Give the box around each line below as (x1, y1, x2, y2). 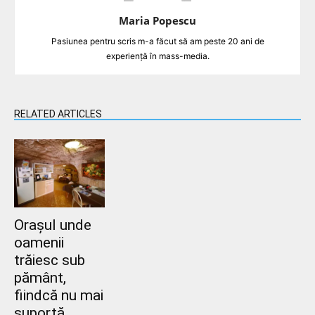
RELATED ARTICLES (14, 108, 102, 120)
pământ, (14, 269, 66, 286)
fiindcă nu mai (14, 286, 103, 304)
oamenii (14, 233, 64, 251)
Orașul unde (14, 216, 91, 233)
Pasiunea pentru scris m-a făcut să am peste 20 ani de (51, 35, 264, 46)
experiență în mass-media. (105, 50, 210, 61)
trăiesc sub (14, 251, 85, 269)
